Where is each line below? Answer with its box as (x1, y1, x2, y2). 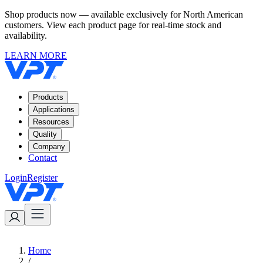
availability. (5, 31, 47, 41)
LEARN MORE (5, 50, 67, 60)
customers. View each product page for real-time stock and (5, 20, 221, 30)
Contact (28, 153, 57, 163)
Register (27, 173, 58, 183)
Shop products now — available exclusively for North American (5, 9, 243, 19)
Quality (33, 130, 57, 139)
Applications (33, 105, 75, 114)
